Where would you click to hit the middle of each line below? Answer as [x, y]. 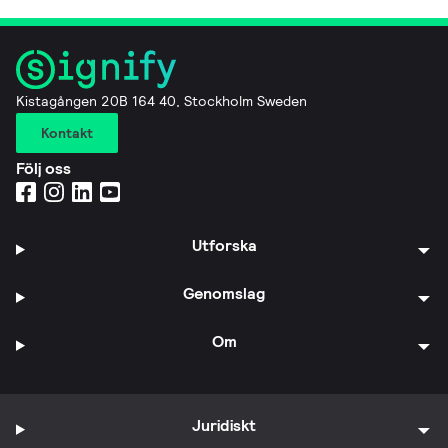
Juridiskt [224, 425]
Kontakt [67, 132]
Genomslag [224, 293]
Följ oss [43, 168]
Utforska [224, 245]
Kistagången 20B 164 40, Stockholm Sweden [161, 100]
